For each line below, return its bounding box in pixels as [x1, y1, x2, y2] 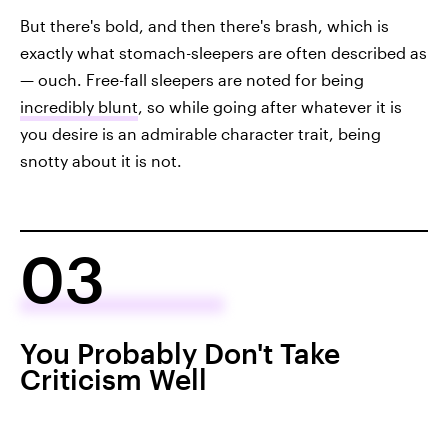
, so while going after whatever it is [138, 97, 402, 117]
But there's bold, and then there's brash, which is [20, 16, 389, 36]
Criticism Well [20, 363, 207, 396]
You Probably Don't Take [20, 337, 340, 370]
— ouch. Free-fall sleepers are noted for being [20, 70, 364, 90]
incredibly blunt [20, 97, 138, 117]
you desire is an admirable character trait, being [20, 124, 381, 144]
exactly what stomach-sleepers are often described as [20, 43, 427, 63]
